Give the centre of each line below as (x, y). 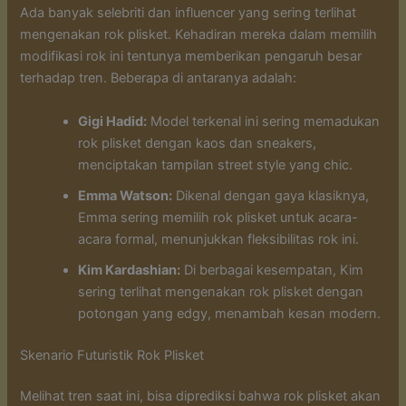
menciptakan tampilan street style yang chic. (216, 164)
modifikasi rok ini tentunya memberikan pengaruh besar (191, 57)
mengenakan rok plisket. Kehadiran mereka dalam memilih (199, 35)
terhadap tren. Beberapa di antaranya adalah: (159, 78)
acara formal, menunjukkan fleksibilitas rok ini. (219, 239)
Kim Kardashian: (130, 270)
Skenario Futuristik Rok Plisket (112, 355)
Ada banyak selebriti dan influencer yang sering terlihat (188, 13)
